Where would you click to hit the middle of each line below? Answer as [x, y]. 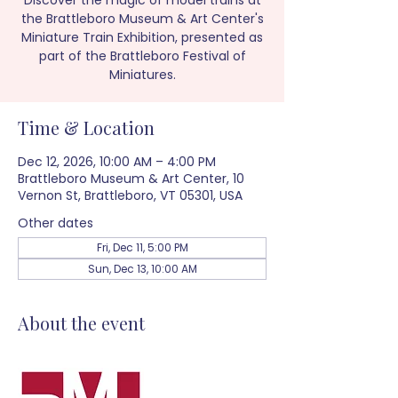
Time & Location [86, 127]
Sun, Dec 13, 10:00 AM [142, 269]
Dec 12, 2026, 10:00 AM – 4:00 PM [117, 162]
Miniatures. [142, 75]
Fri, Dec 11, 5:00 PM [142, 247]
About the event [81, 323]
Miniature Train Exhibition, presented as [142, 37]
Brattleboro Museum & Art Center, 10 [131, 179]
